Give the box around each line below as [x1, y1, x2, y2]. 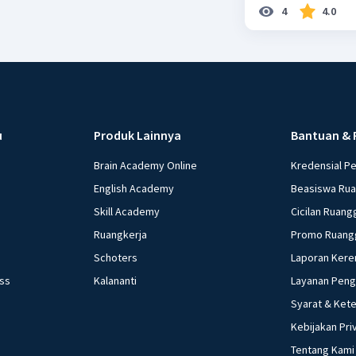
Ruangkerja [94, 226, 148, 242]
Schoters [94, 250, 138, 265]
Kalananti [94, 273, 137, 288]
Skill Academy [94, 203, 161, 219]
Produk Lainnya [94, 126, 182, 143]
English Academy [94, 180, 175, 195]
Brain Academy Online [94, 157, 198, 172]
